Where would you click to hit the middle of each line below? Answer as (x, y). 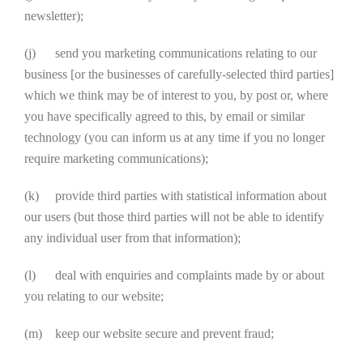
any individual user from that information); (132, 238)
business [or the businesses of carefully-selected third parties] (179, 74)
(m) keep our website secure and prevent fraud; (149, 333)
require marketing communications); (116, 158)
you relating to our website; (94, 296)
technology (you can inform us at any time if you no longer (175, 137)
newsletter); (54, 16)
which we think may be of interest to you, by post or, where (176, 95)
